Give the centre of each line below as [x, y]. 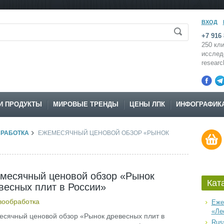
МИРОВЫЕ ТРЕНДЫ [85, 104]
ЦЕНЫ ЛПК [147, 104]
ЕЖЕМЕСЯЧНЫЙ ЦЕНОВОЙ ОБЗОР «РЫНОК [102, 133]
